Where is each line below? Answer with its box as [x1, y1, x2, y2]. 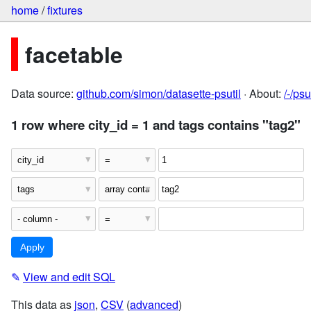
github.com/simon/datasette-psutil [76, 85, 241, 102]
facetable [25, 37, 123, 70]
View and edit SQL [23, 269, 115, 285]
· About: [241, 85, 284, 102]
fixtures [47, 2, 83, 19]
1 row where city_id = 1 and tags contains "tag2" [11, 115, 301, 134]
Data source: [11, 85, 76, 102]
